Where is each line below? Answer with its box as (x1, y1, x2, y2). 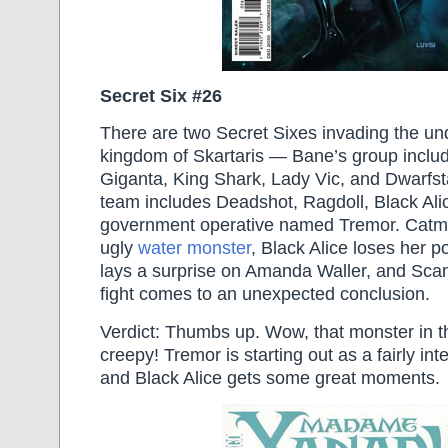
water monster (138, 238, 251, 259)
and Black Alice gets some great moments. (100, 367, 440, 388)
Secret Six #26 (100, 85, 222, 106)
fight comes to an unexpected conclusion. (100, 284, 430, 305)
